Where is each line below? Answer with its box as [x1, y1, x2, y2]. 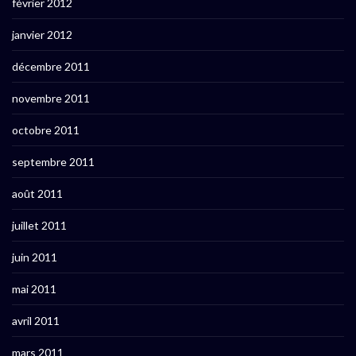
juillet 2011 [12, 219, 67, 233]
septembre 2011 [12, 155, 95, 169]
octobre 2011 [12, 123, 79, 137]
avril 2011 [12, 314, 60, 328]
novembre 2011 [12, 91, 90, 106]
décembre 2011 [12, 60, 90, 74]
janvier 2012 [12, 28, 72, 42]
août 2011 [12, 187, 63, 201]
